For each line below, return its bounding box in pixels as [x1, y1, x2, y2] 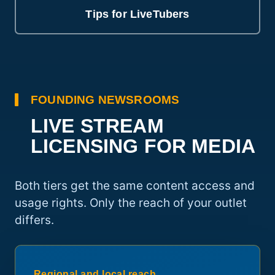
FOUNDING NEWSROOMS [31, 93, 180, 107]
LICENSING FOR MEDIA [31, 135, 256, 158]
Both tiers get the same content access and [15, 179, 255, 193]
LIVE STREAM [31, 115, 164, 137]
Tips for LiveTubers [85, 8, 190, 21]
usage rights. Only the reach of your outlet [15, 196, 247, 211]
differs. [15, 213, 54, 228]
